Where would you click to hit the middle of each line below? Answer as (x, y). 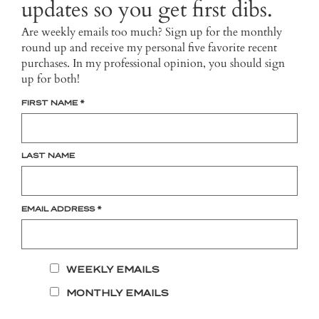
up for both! (51, 79)
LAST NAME (48, 156)
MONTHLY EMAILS (117, 293)
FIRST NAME (51, 102)
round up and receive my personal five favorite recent (149, 47)
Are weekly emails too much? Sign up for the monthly (152, 32)
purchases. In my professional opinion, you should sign (153, 63)
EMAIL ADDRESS (59, 208)
